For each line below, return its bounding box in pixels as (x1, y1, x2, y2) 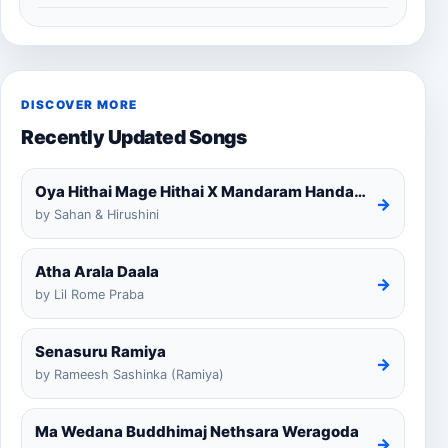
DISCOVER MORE (21, 98, 138, 113)
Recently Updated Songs (21, 125, 247, 150)
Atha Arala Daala (35, 262, 159, 282)
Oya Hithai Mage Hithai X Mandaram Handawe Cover (354, 182, 366, 202)
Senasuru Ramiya (35, 342, 166, 362)
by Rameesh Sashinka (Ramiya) (35, 367, 224, 383)
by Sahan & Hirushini (35, 207, 159, 223)
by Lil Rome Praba (35, 287, 144, 303)
